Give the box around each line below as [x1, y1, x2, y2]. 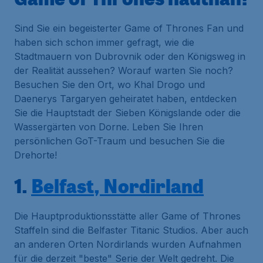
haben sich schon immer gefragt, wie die [14, 36, 194, 48]
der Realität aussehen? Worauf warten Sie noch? [14, 65, 233, 76]
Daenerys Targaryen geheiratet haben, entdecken [14, 93, 237, 104]
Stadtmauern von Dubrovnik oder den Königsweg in [14, 50, 245, 62]
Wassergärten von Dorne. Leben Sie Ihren [14, 121, 203, 133]
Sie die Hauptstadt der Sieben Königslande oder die [14, 107, 241, 119]
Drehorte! [14, 149, 57, 161]
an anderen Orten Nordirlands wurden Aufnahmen [14, 238, 241, 250]
